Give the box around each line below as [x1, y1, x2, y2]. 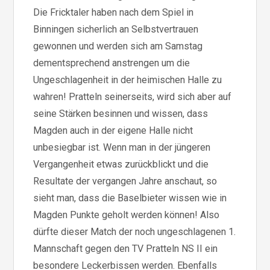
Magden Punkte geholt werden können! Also [33, 209, 220, 221]
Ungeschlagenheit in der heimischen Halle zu [33, 74, 222, 86]
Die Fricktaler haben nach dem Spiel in [33, 7, 194, 18]
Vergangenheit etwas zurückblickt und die [33, 159, 209, 170]
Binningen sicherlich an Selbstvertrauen [33, 24, 199, 35]
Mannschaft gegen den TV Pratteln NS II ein [33, 243, 218, 254]
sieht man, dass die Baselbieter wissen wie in [33, 192, 227, 204]
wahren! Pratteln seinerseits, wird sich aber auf [33, 91, 232, 102]
